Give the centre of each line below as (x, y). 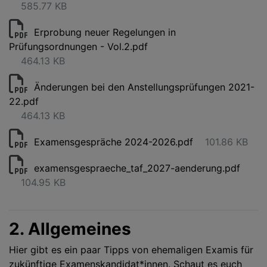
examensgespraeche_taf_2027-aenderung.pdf (137, 168)
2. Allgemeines (70, 229)
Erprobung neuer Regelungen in (105, 32)
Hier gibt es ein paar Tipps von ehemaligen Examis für (131, 250)
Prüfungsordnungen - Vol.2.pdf (78, 46)
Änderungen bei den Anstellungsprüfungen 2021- (144, 87)
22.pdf (24, 101)
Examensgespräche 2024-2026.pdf (114, 142)
